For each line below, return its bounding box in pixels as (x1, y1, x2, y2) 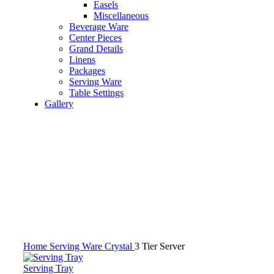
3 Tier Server (135, 240, 185, 251)
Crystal (105, 240, 135, 251)
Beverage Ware (69, 21, 128, 32)
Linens (69, 54, 95, 65)
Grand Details (69, 43, 123, 54)
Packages (69, 65, 105, 76)
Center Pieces (69, 32, 122, 43)
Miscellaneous (94, 10, 149, 21)
